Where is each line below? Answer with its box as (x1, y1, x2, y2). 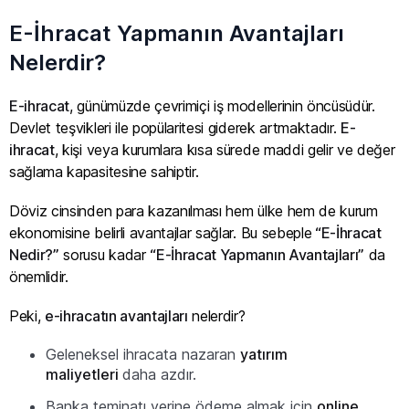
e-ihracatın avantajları (45, 307, 188, 326)
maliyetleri (46, 365, 122, 384)
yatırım (240, 345, 288, 364)
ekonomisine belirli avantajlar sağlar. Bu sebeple (9, 223, 312, 242)
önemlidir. (9, 267, 68, 286)
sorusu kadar (58, 245, 151, 264)
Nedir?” (9, 245, 59, 264)
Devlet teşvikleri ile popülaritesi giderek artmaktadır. (9, 118, 341, 137)
